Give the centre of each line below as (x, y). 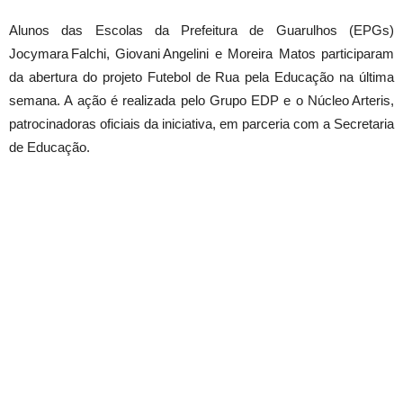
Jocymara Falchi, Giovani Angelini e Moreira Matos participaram (201, 54)
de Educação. (49, 147)
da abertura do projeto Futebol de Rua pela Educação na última (201, 77)
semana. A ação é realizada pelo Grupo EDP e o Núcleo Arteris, (201, 100)
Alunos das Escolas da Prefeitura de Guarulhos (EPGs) (201, 30)
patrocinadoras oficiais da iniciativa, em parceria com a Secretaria (201, 124)
